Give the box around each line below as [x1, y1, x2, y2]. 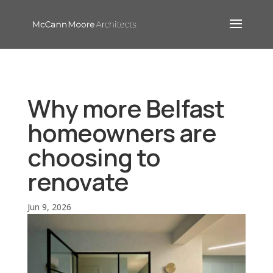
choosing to [27, 140, 160, 174]
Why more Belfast [27, 91, 224, 125]
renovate [27, 165, 129, 198]
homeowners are [27, 116, 216, 149]
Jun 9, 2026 [27, 201, 71, 213]
